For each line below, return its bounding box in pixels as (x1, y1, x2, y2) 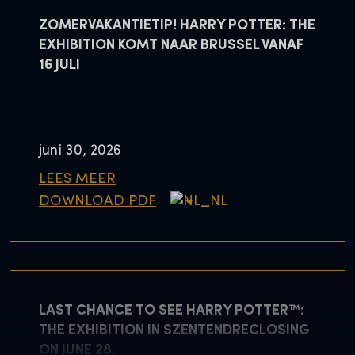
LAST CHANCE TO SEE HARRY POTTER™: (39, 303, 304, 319)
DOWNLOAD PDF (39, 193, 156, 209)
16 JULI (39, 58, 80, 74)
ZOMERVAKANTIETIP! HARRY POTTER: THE (39, 18, 315, 34)
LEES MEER (39, 171, 116, 187)
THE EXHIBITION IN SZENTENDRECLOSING (39, 323, 310, 339)
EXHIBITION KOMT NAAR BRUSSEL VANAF (39, 38, 304, 54)
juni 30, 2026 (39, 143, 121, 158)
